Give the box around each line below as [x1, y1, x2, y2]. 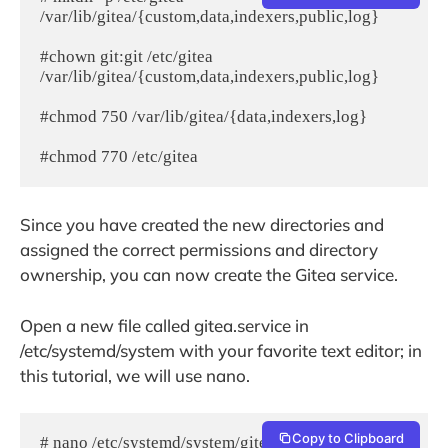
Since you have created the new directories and [20, 214, 384, 236]
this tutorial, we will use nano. [20, 364, 250, 386]
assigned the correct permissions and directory [20, 239, 378, 261]
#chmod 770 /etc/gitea [40, 146, 198, 166]
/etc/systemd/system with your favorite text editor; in [20, 339, 422, 361]
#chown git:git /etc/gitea [40, 46, 213, 66]
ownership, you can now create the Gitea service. [20, 264, 398, 286]
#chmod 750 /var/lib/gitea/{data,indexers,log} [40, 106, 367, 126]
